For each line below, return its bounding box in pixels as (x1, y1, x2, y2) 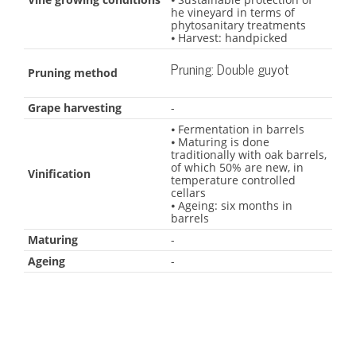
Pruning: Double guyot (171, 58, 288, 81)
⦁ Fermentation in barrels (171, 122, 304, 137)
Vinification (28, 166, 91, 182)
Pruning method (28, 65, 118, 81)
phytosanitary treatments (171, 17, 306, 33)
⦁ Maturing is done (171, 134, 269, 150)
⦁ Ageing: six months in (171, 198, 292, 214)
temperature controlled (171, 172, 296, 188)
